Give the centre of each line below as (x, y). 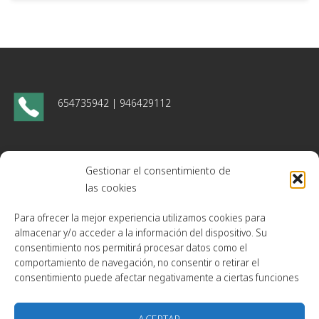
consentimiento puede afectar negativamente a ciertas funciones (157, 278)
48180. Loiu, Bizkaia (97, 246)
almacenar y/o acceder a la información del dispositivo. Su (141, 233)
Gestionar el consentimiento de (158, 171)
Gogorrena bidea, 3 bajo (109, 234)
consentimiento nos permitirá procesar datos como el (131, 248)
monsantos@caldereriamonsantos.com (140, 170)
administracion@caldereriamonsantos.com (147, 189)
